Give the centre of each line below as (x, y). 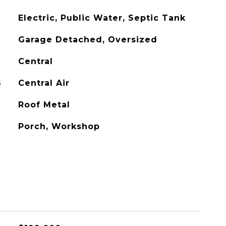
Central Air (44, 83)
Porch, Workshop (59, 126)
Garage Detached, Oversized (88, 40)
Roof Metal (44, 105)
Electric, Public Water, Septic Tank (102, 18)
